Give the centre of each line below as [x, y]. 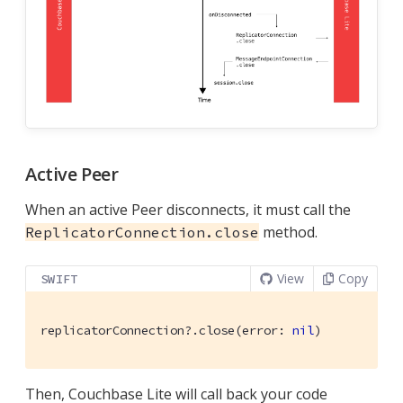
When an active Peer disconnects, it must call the [188, 209]
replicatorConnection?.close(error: [166, 330]
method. [288, 232]
